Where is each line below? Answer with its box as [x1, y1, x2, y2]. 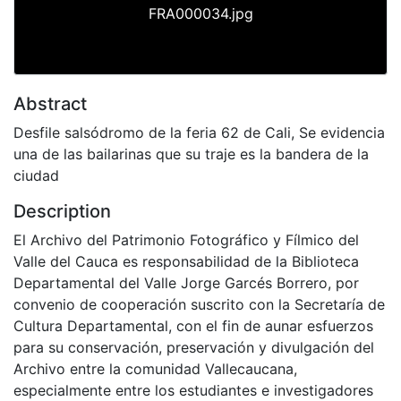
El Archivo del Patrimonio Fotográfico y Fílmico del [13, 230, 359, 249]
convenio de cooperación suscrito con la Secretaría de [13, 294, 385, 313]
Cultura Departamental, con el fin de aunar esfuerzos [13, 316, 373, 335]
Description [13, 200, 111, 222]
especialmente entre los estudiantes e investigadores [13, 380, 373, 399]
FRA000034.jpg [148, 4, 253, 22]
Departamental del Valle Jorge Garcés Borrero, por [13, 273, 359, 292]
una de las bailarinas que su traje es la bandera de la [13, 144, 369, 163]
